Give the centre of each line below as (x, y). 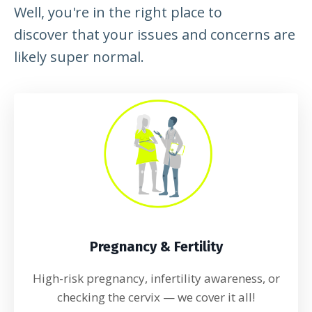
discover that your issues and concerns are (155, 34)
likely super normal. (79, 57)
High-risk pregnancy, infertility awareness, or (156, 278)
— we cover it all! (209, 297)
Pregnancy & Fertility (156, 247)
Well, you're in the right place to (118, 12)
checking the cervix (110, 297)
